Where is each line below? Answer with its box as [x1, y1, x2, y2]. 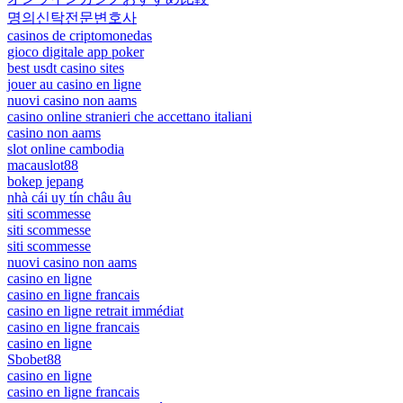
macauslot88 [7, 157, 78, 173]
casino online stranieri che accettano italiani [7, 108, 252, 124]
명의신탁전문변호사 [7, 9, 137, 25]
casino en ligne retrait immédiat [7, 302, 184, 318]
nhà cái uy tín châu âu [7, 189, 131, 205]
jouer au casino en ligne [7, 76, 141, 92]
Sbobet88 [7, 351, 61, 367]
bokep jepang [7, 173, 84, 189]
